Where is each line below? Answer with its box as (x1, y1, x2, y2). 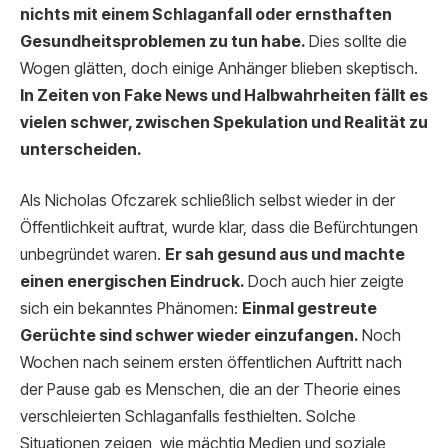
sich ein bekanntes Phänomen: (20, 299, 242, 319)
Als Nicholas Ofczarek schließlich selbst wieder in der (20, 191, 395, 211)
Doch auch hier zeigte (244, 272, 404, 292)
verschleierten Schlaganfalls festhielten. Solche (20, 407, 356, 427)
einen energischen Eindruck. (20, 272, 244, 292)
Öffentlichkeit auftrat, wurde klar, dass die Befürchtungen (20, 218, 418, 238)
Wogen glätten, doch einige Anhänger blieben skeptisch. (20, 58, 418, 78)
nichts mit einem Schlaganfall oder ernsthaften (20, 4, 392, 24)
